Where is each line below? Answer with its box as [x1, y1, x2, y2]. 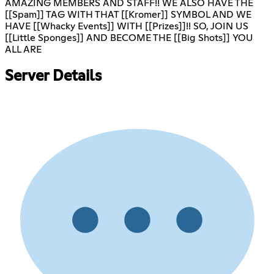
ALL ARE [5, 45, 42, 55]
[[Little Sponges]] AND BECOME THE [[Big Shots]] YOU [5, 33, 253, 43]
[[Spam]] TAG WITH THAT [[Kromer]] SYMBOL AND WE [5, 10, 251, 20]
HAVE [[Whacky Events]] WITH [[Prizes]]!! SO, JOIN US [5, 21, 248, 32]
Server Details [5, 69, 102, 84]
